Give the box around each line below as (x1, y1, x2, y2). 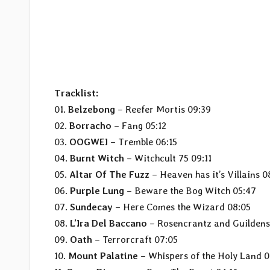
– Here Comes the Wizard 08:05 (113, 201, 251, 213)
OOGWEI (69, 136, 108, 148)
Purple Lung (70, 185, 124, 197)
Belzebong (68, 104, 115, 116)
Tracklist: (54, 87, 99, 99)
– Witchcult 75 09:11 (124, 152, 212, 165)
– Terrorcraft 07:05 (92, 234, 178, 246)
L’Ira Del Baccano (70, 218, 147, 230)
